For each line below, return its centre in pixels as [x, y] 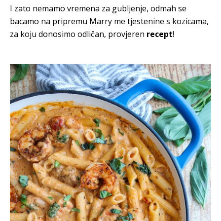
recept [160, 34]
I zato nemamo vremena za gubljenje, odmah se [98, 8]
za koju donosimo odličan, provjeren [78, 34]
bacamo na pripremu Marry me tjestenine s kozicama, [109, 21]
